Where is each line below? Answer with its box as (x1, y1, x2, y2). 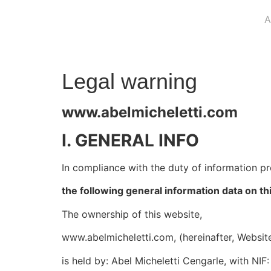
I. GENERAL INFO (62, 130, 199, 151)
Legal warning (62, 69, 197, 94)
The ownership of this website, (62, 207, 202, 220)
